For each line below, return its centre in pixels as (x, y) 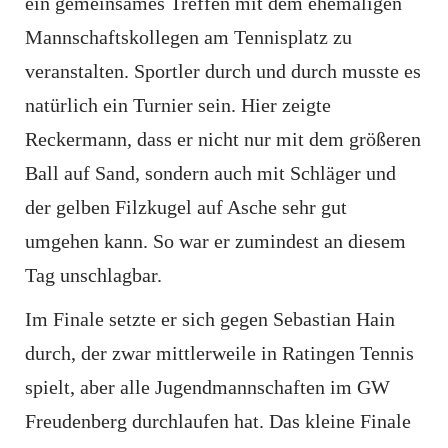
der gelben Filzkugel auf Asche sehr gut (186, 207)
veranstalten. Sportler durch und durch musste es (223, 71)
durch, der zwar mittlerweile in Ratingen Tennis (219, 353)
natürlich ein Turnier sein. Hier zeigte (178, 105)
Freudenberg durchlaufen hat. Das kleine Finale (218, 421)
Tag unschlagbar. (93, 275)
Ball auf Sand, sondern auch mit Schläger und (210, 173)
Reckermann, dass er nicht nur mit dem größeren (223, 139)
